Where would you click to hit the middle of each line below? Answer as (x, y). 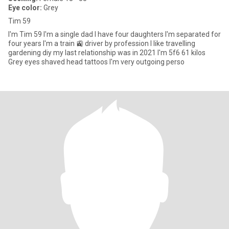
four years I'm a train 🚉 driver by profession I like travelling (102, 43)
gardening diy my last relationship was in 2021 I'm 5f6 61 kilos (107, 53)
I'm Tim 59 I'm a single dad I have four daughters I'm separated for (114, 34)
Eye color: (25, 8)
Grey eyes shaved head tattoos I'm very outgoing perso (96, 62)
